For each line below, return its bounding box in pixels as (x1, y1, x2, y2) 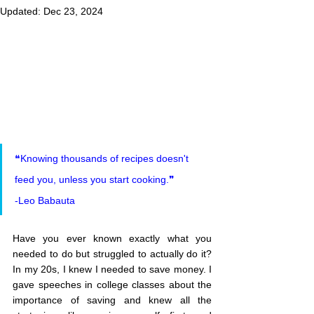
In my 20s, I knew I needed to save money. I (13, 263, 212, 275)
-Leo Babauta (15, 194, 75, 206)
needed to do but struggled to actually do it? (13, 247, 212, 259)
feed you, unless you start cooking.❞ (15, 173, 175, 185)
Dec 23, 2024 (43, 6, 103, 17)
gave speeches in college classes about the (13, 278, 212, 290)
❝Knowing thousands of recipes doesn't (15, 152, 191, 164)
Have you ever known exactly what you (13, 232, 212, 244)
